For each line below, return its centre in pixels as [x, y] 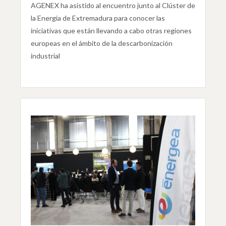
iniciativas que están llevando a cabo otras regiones [111, 31]
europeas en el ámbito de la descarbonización [102, 43]
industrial [45, 56]
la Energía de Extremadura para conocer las [98, 18]
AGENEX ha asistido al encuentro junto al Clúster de [113, 5]
